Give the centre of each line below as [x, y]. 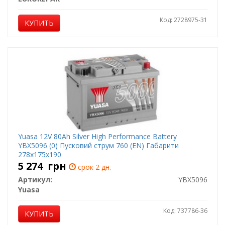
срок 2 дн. [93, 167]
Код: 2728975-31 [183, 20]
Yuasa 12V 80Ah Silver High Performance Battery [97, 136]
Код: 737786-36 [185, 211]
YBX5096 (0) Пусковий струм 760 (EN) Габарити [98, 145]
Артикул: [35, 180]
